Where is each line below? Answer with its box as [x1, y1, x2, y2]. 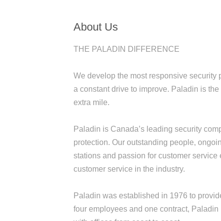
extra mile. [74, 98, 110, 107]
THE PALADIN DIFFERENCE [74, 44, 180, 53]
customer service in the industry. [74, 164, 185, 173]
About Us [74, 20, 118, 33]
